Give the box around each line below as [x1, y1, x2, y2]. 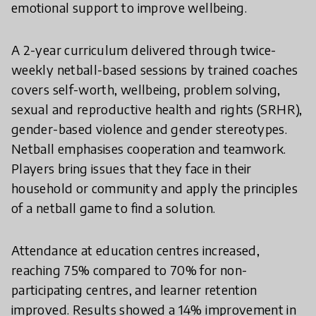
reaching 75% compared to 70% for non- [11, 262, 248, 279]
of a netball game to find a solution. [11, 200, 216, 217]
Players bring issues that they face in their [11, 160, 252, 177]
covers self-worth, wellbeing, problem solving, [11, 81, 281, 98]
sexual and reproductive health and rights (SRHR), [11, 101, 303, 118]
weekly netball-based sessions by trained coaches [11, 61, 298, 78]
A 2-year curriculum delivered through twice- [11, 42, 276, 59]
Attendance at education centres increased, [11, 242, 260, 259]
